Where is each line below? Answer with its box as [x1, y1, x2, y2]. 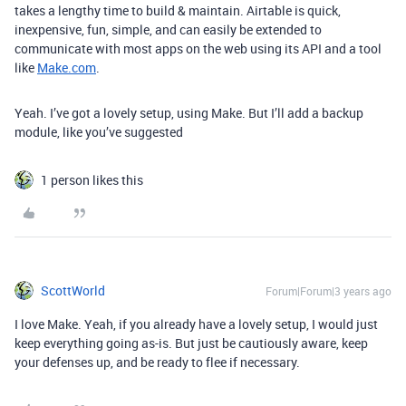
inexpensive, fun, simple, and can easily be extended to [14, 21, 322, 38]
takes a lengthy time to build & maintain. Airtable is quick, [14, 2, 341, 19]
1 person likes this [41, 171, 143, 188]
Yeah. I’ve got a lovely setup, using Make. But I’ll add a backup [14, 104, 363, 121]
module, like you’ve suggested [14, 123, 183, 140]
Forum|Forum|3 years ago [266, 284, 391, 298]
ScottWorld [41, 282, 105, 299]
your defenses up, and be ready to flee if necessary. [14, 353, 300, 371]
